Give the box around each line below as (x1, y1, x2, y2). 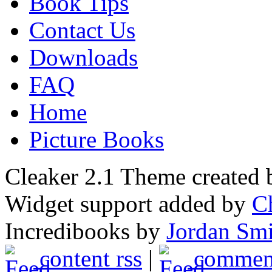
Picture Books (29, 126, 164, 152)
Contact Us (29, 16, 135, 43)
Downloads (29, 44, 138, 70)
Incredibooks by (5, 217, 166, 244)
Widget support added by (5, 190, 252, 217)
